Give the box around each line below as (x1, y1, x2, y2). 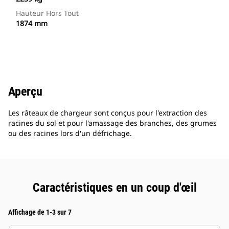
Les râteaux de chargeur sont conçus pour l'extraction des (8, 108, 207, 118)
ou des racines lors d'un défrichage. (8, 128, 132, 139)
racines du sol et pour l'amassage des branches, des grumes (8, 118, 217, 128)
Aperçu (8, 84, 42, 99)
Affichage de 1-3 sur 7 (8, 208, 72, 217)
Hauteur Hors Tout (16, 8, 79, 18)
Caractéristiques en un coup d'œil (32, 180, 197, 195)
